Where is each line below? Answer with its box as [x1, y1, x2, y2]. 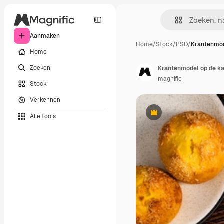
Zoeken [30, 63, 50, 72]
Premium [153, 112, 179, 120]
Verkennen [30, 95, 60, 104]
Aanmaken [30, 32, 60, 40]
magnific [158, 75, 182, 83]
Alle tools [30, 112, 56, 120]
